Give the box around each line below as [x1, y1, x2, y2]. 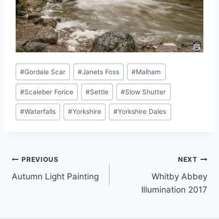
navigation [11, 175, 81, 192]
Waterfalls [24, 108, 56, 116]
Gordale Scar [24, 67, 66, 76]
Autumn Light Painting [12, 171, 99, 181]
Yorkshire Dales [118, 108, 167, 116]
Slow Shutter [125, 88, 166, 96]
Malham [136, 67, 161, 76]
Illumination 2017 [141, 184, 207, 195]
